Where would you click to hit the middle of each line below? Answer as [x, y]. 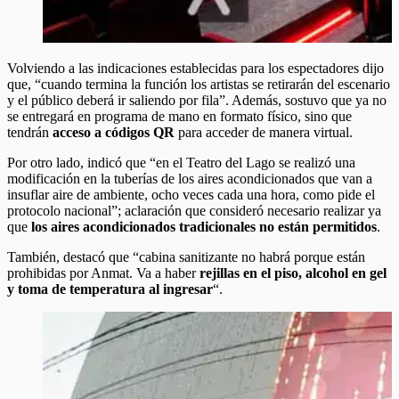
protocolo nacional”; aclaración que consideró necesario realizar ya [194, 210]
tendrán [30, 132]
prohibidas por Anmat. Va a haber [103, 273]
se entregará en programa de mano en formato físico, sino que [179, 116]
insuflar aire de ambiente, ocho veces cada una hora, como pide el [191, 194]
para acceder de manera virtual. [264, 132]
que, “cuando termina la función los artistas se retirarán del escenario [199, 84]
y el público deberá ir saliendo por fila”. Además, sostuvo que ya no [197, 100]
